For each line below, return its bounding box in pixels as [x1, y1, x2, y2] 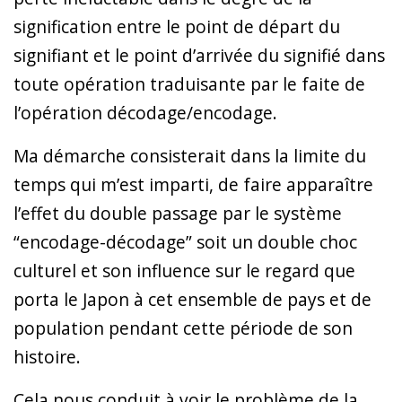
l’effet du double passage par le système [13, 200, 342, 225]
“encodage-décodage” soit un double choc [13, 229, 357, 254]
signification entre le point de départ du [13, 13, 340, 39]
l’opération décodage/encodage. [13, 100, 277, 125]
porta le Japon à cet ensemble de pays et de [13, 286, 371, 311]
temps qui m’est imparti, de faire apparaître [13, 171, 373, 197]
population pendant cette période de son [13, 315, 353, 340]
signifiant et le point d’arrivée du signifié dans [13, 42, 385, 67]
